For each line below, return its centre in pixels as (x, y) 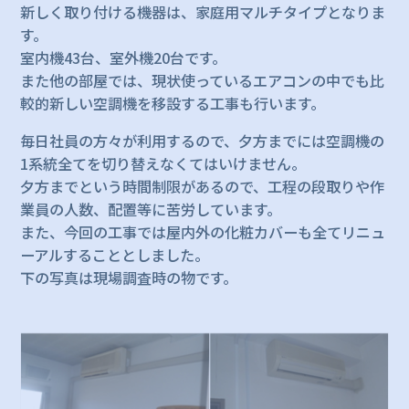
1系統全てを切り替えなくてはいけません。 (163, 164)
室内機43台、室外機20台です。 (124, 58)
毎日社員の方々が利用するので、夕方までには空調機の (203, 141)
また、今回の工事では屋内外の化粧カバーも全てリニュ (203, 232)
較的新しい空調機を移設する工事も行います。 (173, 104)
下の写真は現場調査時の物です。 (129, 278)
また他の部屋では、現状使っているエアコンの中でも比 (203, 81)
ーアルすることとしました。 (115, 255)
